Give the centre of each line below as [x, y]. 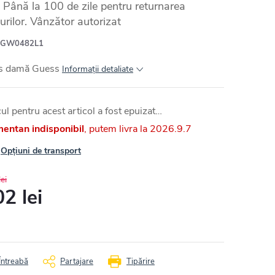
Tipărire [141, 261]
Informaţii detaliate [98, 69]
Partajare [77, 261]
